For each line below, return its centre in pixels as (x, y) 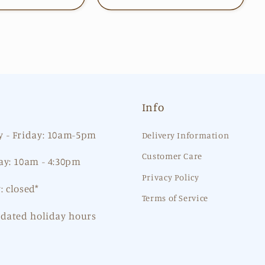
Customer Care (172, 156)
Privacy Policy (170, 177)
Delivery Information (185, 135)
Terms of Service (175, 198)
